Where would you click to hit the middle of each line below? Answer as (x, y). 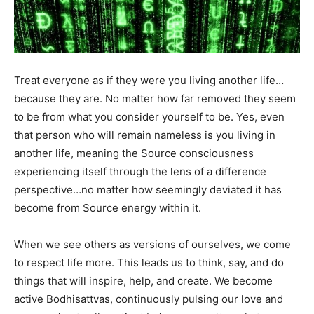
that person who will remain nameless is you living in (145, 135)
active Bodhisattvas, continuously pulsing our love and (149, 299)
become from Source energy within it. (108, 208)
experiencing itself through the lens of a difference (140, 172)
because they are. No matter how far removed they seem (155, 99)
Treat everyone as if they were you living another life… (149, 81)
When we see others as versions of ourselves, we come (152, 245)
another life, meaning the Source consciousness (134, 153)
